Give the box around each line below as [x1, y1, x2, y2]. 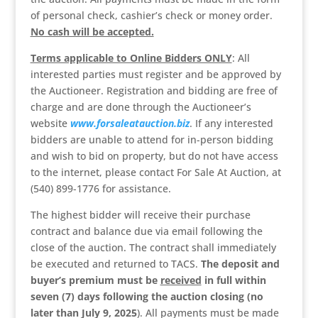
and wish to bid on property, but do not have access [30, 149, 278, 163]
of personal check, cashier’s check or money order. [30, 9, 273, 22]
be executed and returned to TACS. [30, 257, 201, 270]
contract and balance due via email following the [30, 224, 263, 238]
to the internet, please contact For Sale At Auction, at [30, 165, 281, 179]
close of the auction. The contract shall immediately [30, 241, 276, 254]
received [160, 273, 202, 287]
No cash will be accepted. [30, 25, 154, 38]
